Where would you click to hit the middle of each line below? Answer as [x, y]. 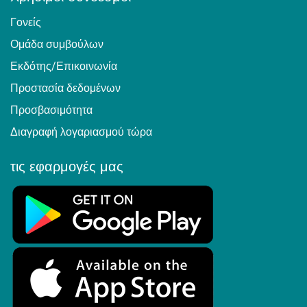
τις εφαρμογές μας [67, 165]
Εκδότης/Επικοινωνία [64, 66]
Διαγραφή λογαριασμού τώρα [81, 132]
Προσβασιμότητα [51, 110]
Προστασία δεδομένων [65, 88]
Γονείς [26, 23]
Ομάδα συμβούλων [57, 45]
